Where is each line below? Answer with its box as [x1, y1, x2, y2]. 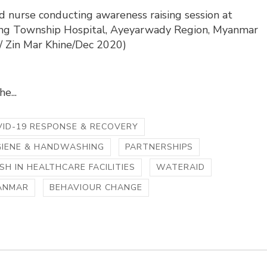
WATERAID [156, 162, 206, 173]
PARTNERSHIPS [125, 141, 194, 153]
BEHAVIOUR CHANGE [49, 182, 143, 194]
